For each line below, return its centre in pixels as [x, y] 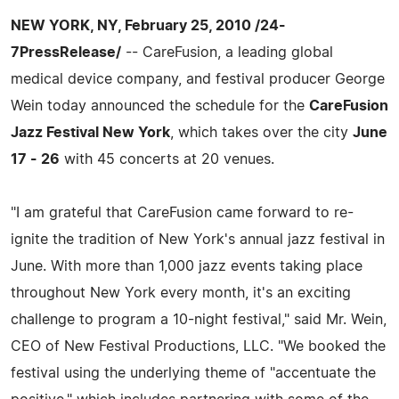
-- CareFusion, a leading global [227, 52]
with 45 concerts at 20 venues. [167, 159]
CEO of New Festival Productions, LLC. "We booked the [198, 346]
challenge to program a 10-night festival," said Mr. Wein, [199, 319]
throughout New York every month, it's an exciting [181, 293]
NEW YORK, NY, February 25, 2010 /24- [148, 25]
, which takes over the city [261, 132]
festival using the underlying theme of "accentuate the [193, 373]
